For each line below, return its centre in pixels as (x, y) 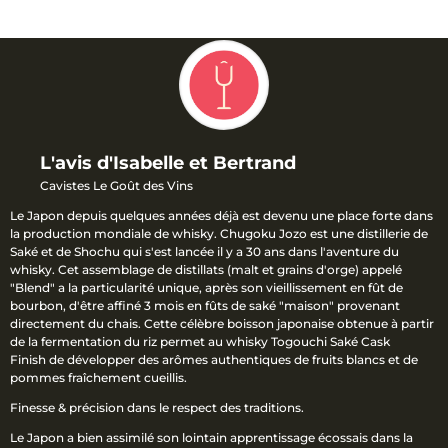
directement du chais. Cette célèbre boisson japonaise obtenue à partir (222, 324)
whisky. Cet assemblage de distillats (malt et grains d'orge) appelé (206, 270)
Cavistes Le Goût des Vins (116, 186)
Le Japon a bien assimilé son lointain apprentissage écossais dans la (211, 438)
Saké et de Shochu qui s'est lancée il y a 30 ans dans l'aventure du (204, 252)
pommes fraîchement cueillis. (98, 378)
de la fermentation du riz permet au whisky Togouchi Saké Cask (200, 342)
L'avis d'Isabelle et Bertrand (168, 163)
